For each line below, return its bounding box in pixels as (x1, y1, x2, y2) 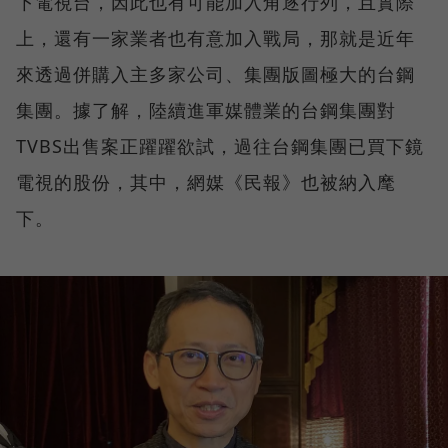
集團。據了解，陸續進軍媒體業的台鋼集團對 (16, 97, 396, 122)
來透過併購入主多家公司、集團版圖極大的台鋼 (16, 61, 415, 86)
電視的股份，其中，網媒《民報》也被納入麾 (16, 169, 396, 194)
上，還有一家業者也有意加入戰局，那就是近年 (16, 25, 415, 50)
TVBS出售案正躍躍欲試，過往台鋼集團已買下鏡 (16, 133, 424, 158)
